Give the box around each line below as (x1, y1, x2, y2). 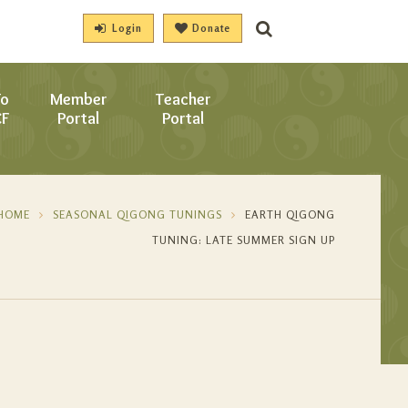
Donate (192, 22, 231, 36)
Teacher (155, 89, 211, 109)
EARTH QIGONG (245, 208, 335, 221)
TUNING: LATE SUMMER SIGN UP (152, 233, 335, 247)
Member (49, 89, 107, 109)
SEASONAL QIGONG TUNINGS (53, 208, 222, 221)
